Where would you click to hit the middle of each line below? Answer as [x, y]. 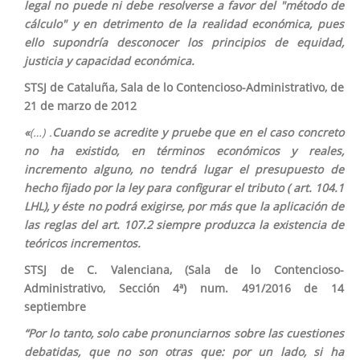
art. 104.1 [317, 188]
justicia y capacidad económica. [109, 61]
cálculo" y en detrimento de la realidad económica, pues [184, 24]
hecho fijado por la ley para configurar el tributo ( [157, 188]
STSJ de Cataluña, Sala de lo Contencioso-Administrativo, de [184, 87]
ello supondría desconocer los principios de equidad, [184, 42]
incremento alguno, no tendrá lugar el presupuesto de [184, 169]
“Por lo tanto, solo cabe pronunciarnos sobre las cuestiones [184, 333]
